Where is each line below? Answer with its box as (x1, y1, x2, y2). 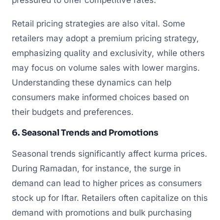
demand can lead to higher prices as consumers (12, 178, 202, 188)
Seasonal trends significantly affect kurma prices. (12, 148, 207, 159)
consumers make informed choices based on (12, 92, 189, 102)
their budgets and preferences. (12, 107, 134, 117)
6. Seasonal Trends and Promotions (12, 127, 158, 138)
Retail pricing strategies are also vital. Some (12, 18, 185, 28)
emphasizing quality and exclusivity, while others (12, 48, 205, 58)
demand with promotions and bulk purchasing (12, 207, 192, 218)
